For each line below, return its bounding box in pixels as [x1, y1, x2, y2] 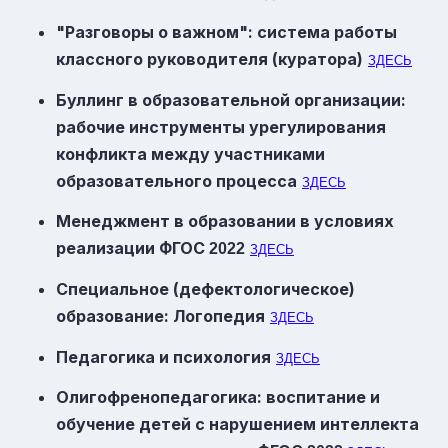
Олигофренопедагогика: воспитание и [56, 387, 380, 408]
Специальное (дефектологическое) [56, 278, 355, 299]
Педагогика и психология [56, 346, 271, 367]
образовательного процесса [56, 170, 297, 191]
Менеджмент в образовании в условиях [56, 211, 394, 232]
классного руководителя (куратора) [56, 48, 363, 69]
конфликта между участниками [56, 143, 325, 164]
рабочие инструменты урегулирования [56, 116, 386, 137]
